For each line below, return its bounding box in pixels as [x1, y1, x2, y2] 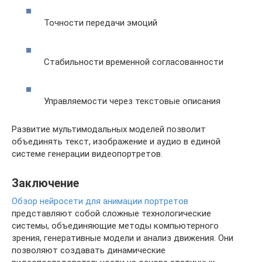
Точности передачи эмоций [44, 17, 157, 28]
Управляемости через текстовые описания [44, 95, 220, 106]
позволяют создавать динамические [12, 244, 166, 256]
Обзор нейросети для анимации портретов [12, 195, 188, 206]
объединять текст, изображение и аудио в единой [12, 136, 220, 147]
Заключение [12, 177, 79, 190]
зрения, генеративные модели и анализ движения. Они [12, 232, 233, 243]
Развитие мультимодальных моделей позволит [12, 123, 206, 135]
